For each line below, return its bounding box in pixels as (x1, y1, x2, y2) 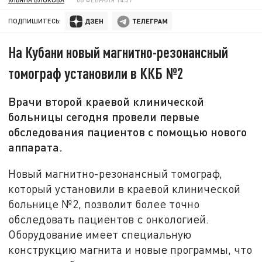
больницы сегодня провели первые (8, 109, 200, 124)
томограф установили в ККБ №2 (8, 64, 184, 82)
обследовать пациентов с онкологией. (8, 212, 209, 226)
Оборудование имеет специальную (8, 227, 192, 241)
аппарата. (8, 140, 63, 154)
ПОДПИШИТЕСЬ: (8, 17, 61, 25)
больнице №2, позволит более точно (8, 196, 200, 211)
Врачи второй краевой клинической (8, 94, 205, 109)
